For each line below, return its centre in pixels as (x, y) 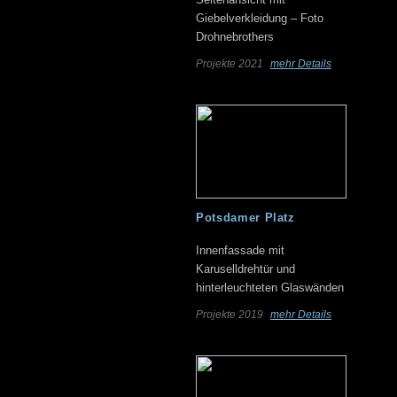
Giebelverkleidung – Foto (260, 18)
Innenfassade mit (240, 250)
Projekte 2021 (231, 64)
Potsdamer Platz (245, 218)
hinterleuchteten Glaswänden (270, 288)
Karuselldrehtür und (245, 269)
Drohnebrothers (235, 37)
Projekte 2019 (231, 315)
